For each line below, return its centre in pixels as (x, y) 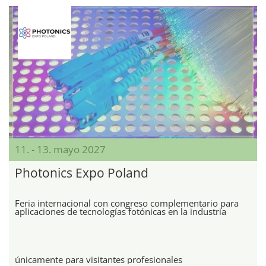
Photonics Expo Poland (82, 173)
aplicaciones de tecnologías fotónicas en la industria (121, 212)
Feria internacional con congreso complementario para (127, 203)
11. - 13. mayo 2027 (60, 150)
